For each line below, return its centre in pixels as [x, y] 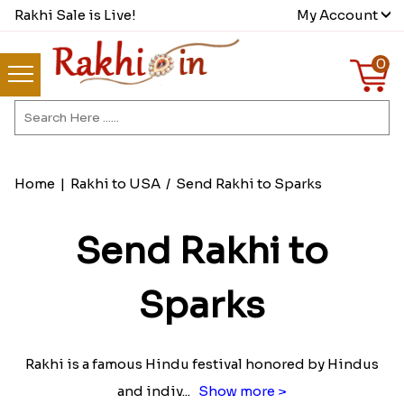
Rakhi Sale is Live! [75, 15]
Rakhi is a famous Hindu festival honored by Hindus [202, 364]
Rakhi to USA [115, 184]
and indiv [150, 391]
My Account [338, 15]
